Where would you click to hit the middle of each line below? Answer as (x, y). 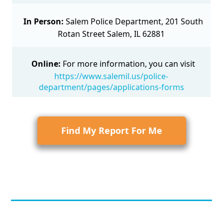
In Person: (44, 22)
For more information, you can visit (129, 64)
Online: (46, 64)
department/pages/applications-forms (111, 87)
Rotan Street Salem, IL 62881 (111, 34)
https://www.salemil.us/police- (111, 76)
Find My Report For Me (111, 131)
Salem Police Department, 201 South (135, 22)
